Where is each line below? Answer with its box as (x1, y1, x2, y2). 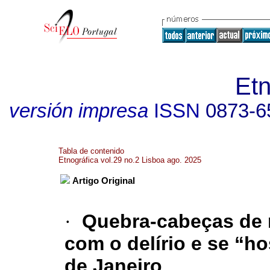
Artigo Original (72, 176, 135, 186)
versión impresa (8, 100, 148, 122)
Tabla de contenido (58, 146, 124, 155)
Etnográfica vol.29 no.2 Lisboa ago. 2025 (58, 155, 201, 165)
